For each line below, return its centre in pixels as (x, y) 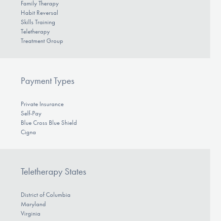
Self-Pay (31, 113)
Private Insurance (42, 104)
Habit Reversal (39, 13)
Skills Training (38, 22)
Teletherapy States (53, 172)
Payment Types (47, 80)
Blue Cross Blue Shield (49, 122)
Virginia (30, 214)
